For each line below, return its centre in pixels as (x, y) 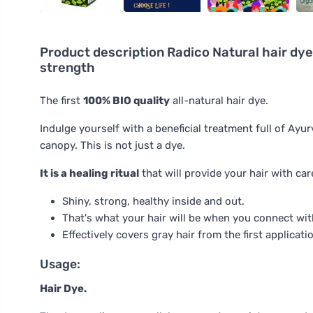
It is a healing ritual (89, 173)
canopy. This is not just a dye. (112, 145)
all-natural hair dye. (219, 101)
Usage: (60, 264)
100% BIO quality (126, 101)
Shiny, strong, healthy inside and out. (153, 201)
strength (67, 68)
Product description (103, 52)
